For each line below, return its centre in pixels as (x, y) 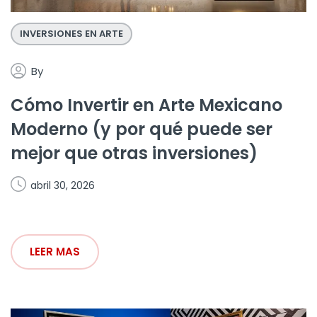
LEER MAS (55, 251)
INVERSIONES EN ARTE (71, 33)
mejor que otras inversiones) (134, 153)
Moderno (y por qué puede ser (142, 129)
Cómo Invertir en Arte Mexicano (146, 105)
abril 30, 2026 (63, 185)
